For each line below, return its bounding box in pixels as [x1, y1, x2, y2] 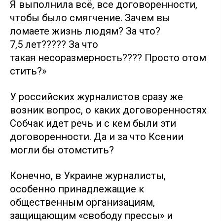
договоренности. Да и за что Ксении [10, 130, 184, 143]
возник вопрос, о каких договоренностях [10, 104, 207, 116]
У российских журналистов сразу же [10, 90, 183, 103]
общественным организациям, [10, 196, 155, 208]
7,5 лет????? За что [10, 38, 98, 50]
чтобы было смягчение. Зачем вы [10, 11, 170, 24]
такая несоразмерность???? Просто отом [10, 51, 206, 64]
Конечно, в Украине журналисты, [10, 169, 166, 182]
